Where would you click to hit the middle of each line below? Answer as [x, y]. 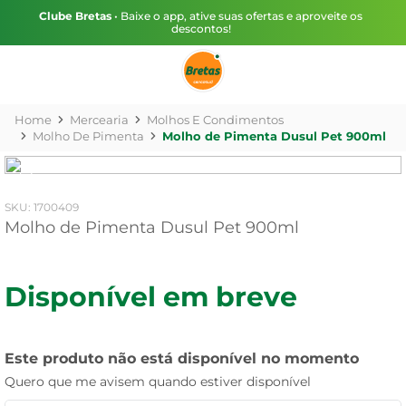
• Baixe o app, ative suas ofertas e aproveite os [237, 16]
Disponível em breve [151, 297]
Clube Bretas [75, 16]
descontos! [201, 29]
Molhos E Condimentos [215, 120]
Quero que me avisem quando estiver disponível [158, 382]
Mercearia [99, 120]
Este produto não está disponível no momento [182, 358]
